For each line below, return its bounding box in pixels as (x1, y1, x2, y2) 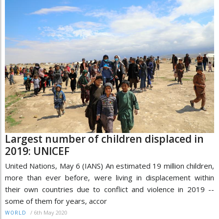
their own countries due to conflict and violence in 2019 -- (5, 184, 214, 195)
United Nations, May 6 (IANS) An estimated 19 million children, (5, 161, 214, 171)
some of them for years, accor (5, 196, 107, 206)
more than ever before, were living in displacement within (5, 173, 214, 183)
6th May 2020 (34, 209, 67, 217)
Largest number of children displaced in (5, 132, 204, 146)
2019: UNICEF (5, 144, 69, 158)
